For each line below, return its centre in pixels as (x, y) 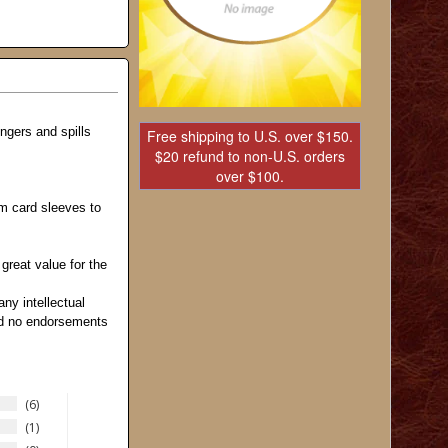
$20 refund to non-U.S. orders (249, 156)
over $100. (249, 176)
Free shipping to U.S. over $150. (249, 136)
